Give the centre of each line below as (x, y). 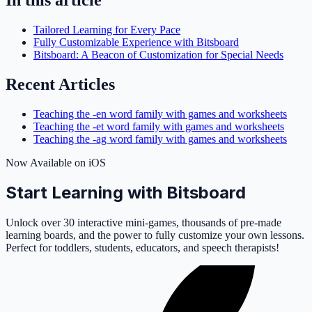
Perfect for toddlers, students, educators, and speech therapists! (142, 248)
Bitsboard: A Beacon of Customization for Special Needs (158, 54)
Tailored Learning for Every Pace (107, 29)
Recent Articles (60, 84)
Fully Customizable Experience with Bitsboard (136, 42)
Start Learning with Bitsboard (126, 193)
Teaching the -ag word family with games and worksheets (160, 139)
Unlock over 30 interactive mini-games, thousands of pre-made (143, 223)
